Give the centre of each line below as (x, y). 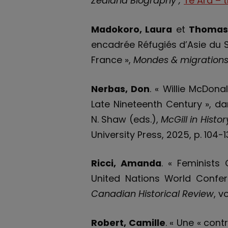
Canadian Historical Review (153, 194)
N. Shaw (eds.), (126, 119)
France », (112, 60)
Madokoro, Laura (132, 29)
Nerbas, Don (121, 89)
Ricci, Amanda (126, 163)
